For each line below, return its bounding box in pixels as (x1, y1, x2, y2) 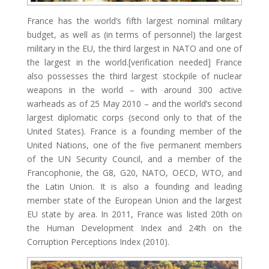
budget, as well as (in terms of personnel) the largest (26, 28, 243, 40)
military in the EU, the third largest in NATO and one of (26, 42, 243, 54)
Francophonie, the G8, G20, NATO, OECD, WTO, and (26, 166, 243, 178)
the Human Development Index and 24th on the (26, 222, 243, 234)
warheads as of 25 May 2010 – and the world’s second (26, 97, 243, 109)
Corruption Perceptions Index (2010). (26, 235, 169, 247)
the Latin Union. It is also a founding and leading (26, 180, 243, 192)
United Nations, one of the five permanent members (26, 139, 243, 151)
